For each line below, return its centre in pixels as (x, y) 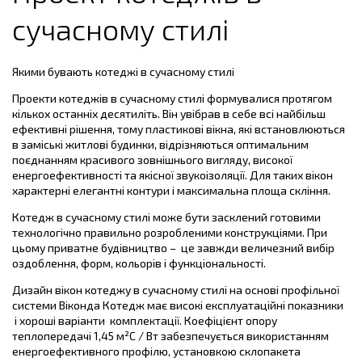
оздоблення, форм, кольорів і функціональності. (139, 263)
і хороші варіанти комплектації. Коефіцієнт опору (145, 320)
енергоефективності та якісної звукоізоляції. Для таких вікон (173, 175)
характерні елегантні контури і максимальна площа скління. (171, 190)
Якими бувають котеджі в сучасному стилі (123, 71)
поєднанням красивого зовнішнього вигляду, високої (152, 159)
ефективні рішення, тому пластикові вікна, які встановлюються (179, 128)
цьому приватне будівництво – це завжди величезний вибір (173, 247)
